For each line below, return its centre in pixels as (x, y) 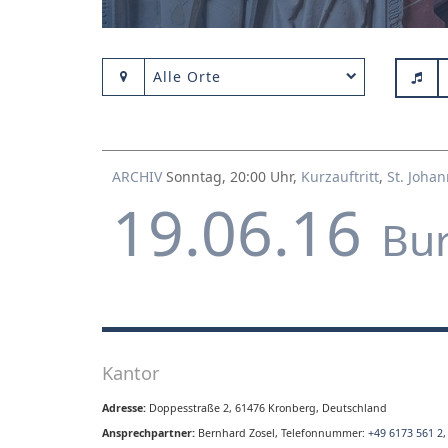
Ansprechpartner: (148, 433)
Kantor (131, 373)
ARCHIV (137, 177)
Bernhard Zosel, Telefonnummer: (281, 433)
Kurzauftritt (340, 177)
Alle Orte (187, 76)
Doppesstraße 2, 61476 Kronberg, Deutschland (268, 408)
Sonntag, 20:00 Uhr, (233, 177)
